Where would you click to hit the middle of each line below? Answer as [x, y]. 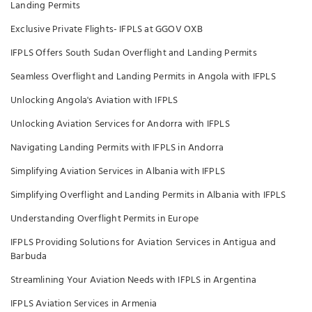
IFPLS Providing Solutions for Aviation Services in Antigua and [143, 243]
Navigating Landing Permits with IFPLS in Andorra [117, 148]
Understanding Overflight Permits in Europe [105, 219]
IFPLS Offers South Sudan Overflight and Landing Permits [134, 53]
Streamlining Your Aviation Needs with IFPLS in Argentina [133, 280]
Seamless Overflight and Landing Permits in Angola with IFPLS [143, 77]
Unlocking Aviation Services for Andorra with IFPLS [120, 124]
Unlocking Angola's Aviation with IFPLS [94, 101]
